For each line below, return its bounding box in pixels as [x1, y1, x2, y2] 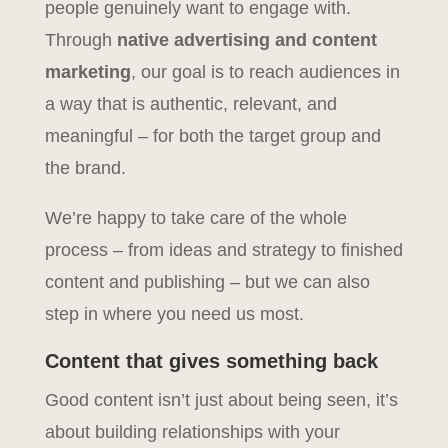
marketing [44, 62, 131, 82]
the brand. [44, 158, 126, 178]
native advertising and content [116, 30, 377, 50]
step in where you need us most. [44, 304, 304, 324]
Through [44, 30, 117, 50]
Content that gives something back [44, 350, 378, 372]
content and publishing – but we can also [44, 272, 370, 292]
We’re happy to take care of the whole [44, 208, 347, 228]
